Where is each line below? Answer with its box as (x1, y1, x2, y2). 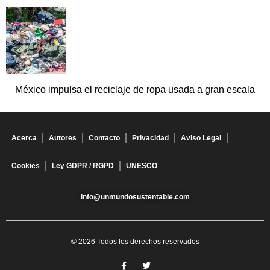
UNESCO (126, 162, 157, 171)
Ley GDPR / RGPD (52, 162, 114, 171)
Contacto (89, 134, 120, 143)
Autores (49, 134, 77, 143)
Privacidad (132, 134, 169, 143)
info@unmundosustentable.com (80, 193, 190, 202)
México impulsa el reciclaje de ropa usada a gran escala (15, 84, 255, 95)
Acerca (11, 134, 37, 143)
